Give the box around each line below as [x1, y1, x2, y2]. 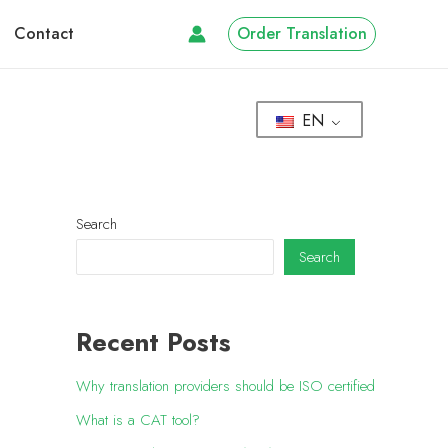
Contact [14, 22, 75, 45]
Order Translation [237, 22, 367, 45]
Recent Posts [76, 323, 231, 361]
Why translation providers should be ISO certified [76, 375, 375, 398]
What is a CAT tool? [76, 409, 200, 432]
